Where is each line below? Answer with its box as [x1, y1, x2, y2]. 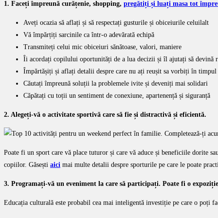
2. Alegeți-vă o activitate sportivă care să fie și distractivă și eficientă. [4, 110, 206, 118]
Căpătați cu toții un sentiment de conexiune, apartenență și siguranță [23, 91, 210, 99]
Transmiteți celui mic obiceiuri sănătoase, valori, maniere [23, 43, 182, 51]
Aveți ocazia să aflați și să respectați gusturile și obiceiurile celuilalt [23, 18, 209, 26]
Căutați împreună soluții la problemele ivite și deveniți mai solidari [23, 79, 208, 87]
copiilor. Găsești [4, 161, 50, 168]
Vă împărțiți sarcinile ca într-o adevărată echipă [23, 31, 154, 38]
